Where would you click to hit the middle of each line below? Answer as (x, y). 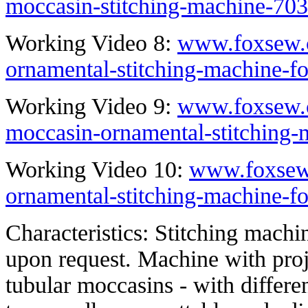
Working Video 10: (97, 170)
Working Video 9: (91, 107)
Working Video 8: (91, 43)
